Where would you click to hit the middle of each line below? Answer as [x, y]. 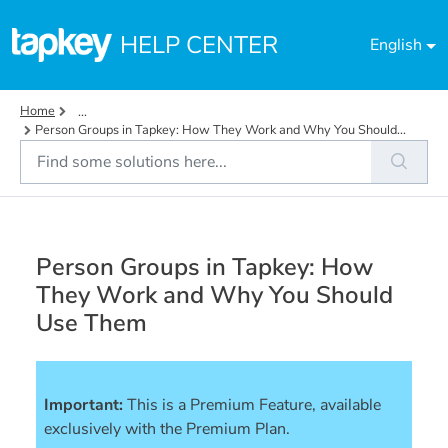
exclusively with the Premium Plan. [167, 429]
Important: [83, 405]
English [396, 45]
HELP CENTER [199, 45]
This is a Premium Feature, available [256, 405]
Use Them [91, 323]
